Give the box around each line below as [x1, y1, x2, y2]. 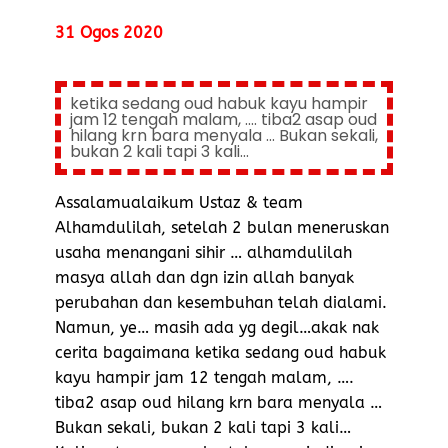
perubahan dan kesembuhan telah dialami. [55, 292, 387, 312]
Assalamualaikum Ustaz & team [55, 192, 303, 212]
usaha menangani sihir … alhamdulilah [55, 242, 352, 262]
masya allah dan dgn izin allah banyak [55, 267, 354, 287]
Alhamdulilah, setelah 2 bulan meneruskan [55, 217, 389, 237]
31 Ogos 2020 [55, 23, 163, 43]
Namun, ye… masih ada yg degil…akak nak [55, 317, 379, 337]
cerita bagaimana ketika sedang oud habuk [55, 342, 386, 362]
